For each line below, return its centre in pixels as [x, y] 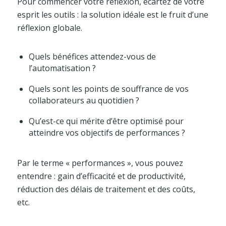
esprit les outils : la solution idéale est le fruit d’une [112, 14]
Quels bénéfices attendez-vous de [92, 56]
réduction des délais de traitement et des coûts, [106, 189]
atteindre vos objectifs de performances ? [107, 132]
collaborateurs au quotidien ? [84, 100]
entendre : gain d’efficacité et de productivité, [101, 176]
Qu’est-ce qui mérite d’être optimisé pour [106, 121]
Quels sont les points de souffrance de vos [108, 89]
